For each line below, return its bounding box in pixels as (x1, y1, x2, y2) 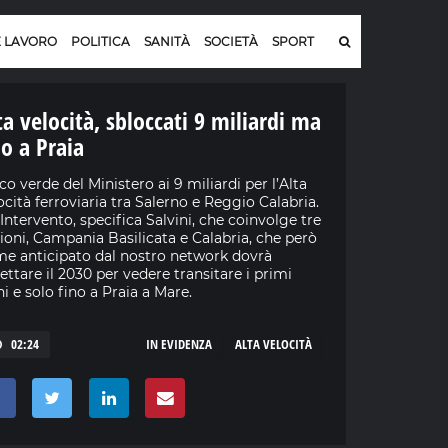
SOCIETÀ (204, 34, 258, 49)
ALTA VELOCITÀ (234, 335, 312, 354)
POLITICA (71, 34, 130, 49)
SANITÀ (144, 34, 190, 49)
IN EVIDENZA (145, 335, 212, 354)
